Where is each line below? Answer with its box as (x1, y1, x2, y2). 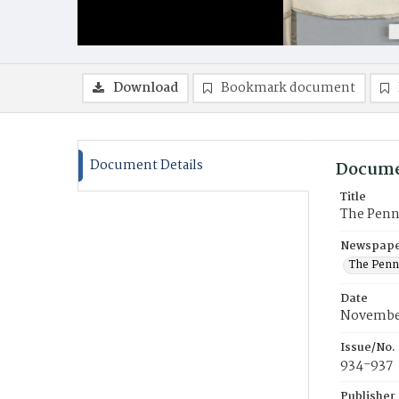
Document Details (90, 155, 203, 176)
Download (113, 77, 178, 99)
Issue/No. (340, 338, 395, 357)
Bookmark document (221, 77, 355, 99)
